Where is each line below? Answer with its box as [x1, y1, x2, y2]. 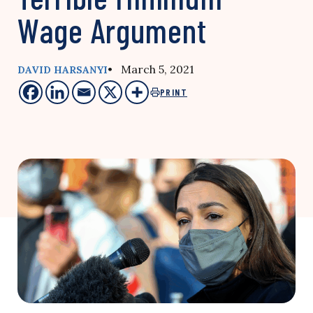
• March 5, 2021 [108, 62, 194, 76]
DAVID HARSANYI [17, 64, 108, 76]
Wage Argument [17, 10, 207, 50]
